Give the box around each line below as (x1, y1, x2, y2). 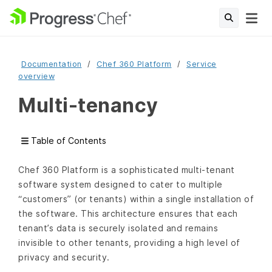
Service (186, 59, 217, 69)
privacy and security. (18, 252, 110, 263)
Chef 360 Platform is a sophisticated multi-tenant (18, 165, 235, 175)
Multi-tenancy (18, 93, 158, 117)
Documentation (21, 59, 82, 69)
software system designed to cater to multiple (18, 179, 223, 190)
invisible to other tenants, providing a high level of (18, 237, 240, 248)
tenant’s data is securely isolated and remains (18, 223, 218, 234)
